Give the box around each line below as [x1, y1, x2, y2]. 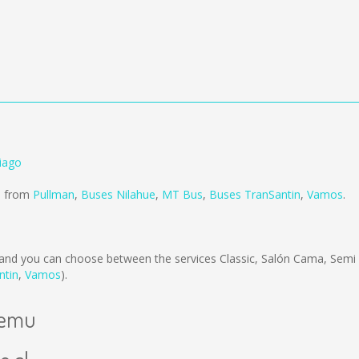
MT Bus [162, 187, 203, 202]
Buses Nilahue [81, 187, 155, 202]
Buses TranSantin [209, 187, 301, 202]
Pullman [33, 187, 75, 202]
